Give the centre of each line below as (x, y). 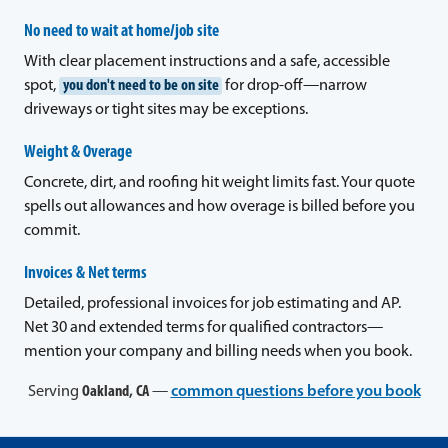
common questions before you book (295, 392)
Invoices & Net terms (85, 273)
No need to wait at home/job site (121, 31)
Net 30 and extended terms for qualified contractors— (203, 327)
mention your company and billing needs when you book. (218, 351)
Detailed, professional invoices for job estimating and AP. (212, 303)
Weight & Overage (78, 152)
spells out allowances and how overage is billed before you (219, 206)
